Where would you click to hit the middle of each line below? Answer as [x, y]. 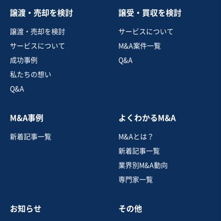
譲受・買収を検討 [150, 13]
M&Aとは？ [136, 136]
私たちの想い [31, 74]
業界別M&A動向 [143, 165]
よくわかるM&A [147, 118]
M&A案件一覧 [140, 46]
